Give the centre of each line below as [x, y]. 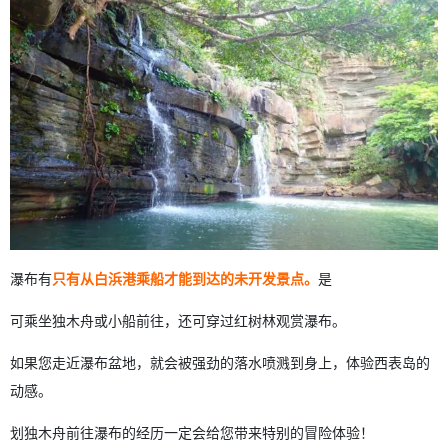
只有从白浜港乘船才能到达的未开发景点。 [185, 277]
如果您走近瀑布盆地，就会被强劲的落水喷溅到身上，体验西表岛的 [220, 361]
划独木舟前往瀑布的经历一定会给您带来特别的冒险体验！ [192, 431]
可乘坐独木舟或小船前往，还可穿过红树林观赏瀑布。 [178, 319]
